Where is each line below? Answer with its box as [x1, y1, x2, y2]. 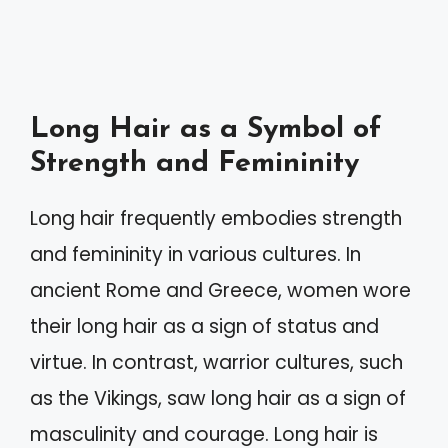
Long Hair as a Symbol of [30, 114, 381, 144]
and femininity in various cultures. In [30, 240, 361, 268]
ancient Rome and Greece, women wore [30, 276, 411, 304]
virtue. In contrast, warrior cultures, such [30, 348, 403, 376]
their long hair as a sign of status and [30, 312, 379, 340]
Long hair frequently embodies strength [30, 204, 402, 232]
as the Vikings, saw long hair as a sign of [30, 384, 406, 412]
